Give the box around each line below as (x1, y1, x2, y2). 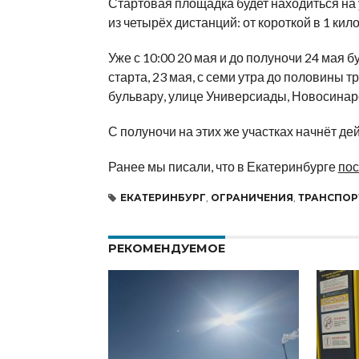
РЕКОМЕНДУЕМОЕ (107, 240, 225, 256)
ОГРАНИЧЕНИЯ (210, 191, 293, 204)
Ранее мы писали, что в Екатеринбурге (107, 158, 338, 174)
